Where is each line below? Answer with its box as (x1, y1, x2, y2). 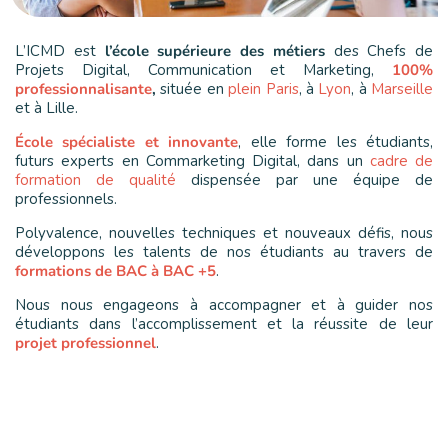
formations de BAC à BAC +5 (15, 260, 216, 281)
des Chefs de (324, 40, 433, 61)
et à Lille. (15, 97, 78, 118)
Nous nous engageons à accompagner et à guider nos (15, 294, 433, 315)
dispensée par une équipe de (176, 169, 433, 190)
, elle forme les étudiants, (238, 131, 434, 152)
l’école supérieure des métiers (104, 40, 325, 61)
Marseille (371, 78, 433, 99)
